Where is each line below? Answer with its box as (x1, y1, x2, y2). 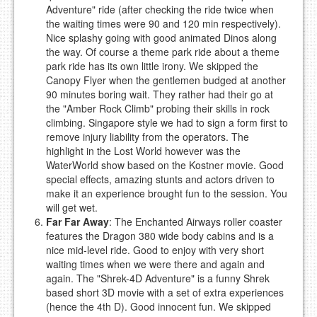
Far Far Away (46, 214, 109, 229)
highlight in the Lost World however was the (46, 143, 241, 158)
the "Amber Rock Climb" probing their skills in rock (46, 100, 270, 115)
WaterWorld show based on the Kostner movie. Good (46, 157, 284, 172)
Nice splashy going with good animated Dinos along (46, 30, 277, 45)
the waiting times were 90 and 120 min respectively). (46, 16, 281, 30)
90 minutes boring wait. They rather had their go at (46, 86, 273, 101)
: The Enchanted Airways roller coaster (109, 214, 282, 229)
